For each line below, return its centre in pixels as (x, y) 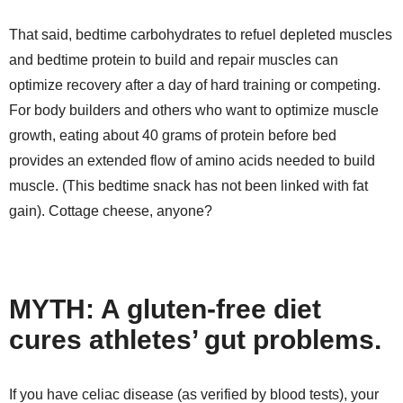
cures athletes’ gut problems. (195, 339)
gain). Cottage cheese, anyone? (111, 210)
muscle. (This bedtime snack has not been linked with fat (188, 185)
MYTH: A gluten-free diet (165, 309)
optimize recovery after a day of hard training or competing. (195, 85)
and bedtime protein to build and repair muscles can (174, 59)
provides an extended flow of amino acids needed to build (192, 160)
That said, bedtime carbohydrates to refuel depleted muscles (201, 34)
